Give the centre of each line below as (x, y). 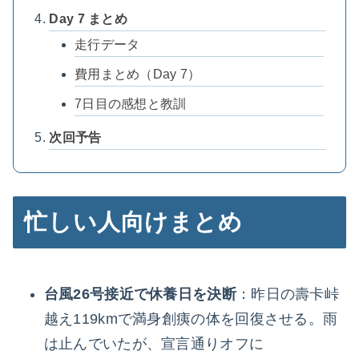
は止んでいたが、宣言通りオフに (154, 343)
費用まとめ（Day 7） (137, 75)
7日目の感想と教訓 (130, 104)
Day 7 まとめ (89, 19)
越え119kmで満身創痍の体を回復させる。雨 (191, 319)
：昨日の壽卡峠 (288, 294)
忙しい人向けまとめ (133, 222)
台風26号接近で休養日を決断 (140, 294)
